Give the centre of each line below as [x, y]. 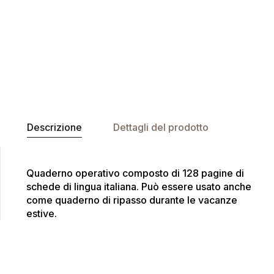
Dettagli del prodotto [161, 128]
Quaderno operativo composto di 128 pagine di [135, 173]
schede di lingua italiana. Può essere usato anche [139, 187]
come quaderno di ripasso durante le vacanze [131, 200]
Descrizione [54, 128]
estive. [41, 214]
